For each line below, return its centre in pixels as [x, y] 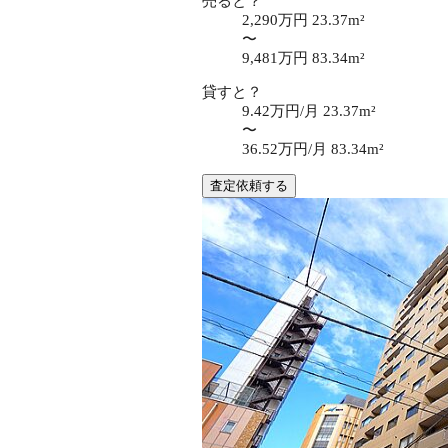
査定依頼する [249, 185]
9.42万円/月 [282, 110]
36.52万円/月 [286, 148]
